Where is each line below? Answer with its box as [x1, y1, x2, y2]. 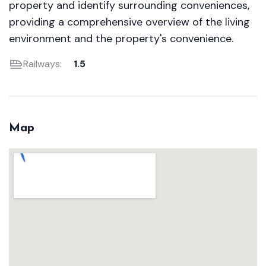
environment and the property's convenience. [9, 31, 233, 46]
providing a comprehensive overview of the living [9, 15, 250, 29]
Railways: [23, 58, 62, 70]
